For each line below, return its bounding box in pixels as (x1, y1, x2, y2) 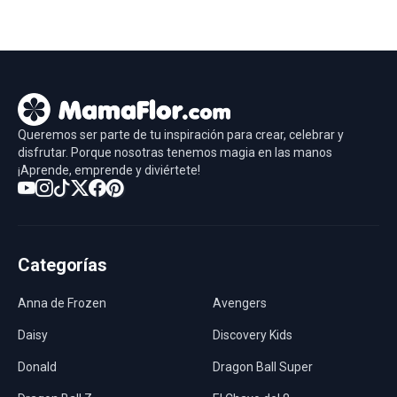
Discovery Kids (213, 327, 292, 342)
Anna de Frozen (18, 295, 106, 310)
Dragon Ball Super (213, 359, 313, 374)
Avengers (213, 295, 267, 310)
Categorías (18, 253, 107, 276)
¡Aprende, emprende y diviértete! (18, 162, 200, 177)
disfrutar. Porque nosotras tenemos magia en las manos (18, 144, 332, 160)
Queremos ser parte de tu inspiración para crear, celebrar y (18, 127, 344, 142)
